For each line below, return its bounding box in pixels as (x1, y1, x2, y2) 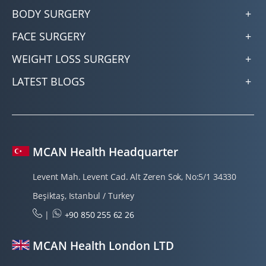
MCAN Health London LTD (30, 237, 174, 254)
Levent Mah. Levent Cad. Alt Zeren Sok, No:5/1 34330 (33, 171, 237, 183)
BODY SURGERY (12, 7, 90, 21)
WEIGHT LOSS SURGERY (12, 52, 130, 66)
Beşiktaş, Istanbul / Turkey (33, 190, 134, 202)
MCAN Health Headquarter (30, 144, 178, 160)
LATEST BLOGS (12, 74, 85, 89)
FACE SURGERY (12, 29, 85, 44)
